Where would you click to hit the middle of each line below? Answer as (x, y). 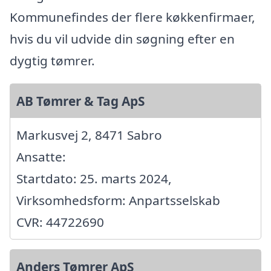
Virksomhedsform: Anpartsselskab (118, 200)
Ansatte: (41, 156)
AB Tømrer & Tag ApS (80, 101)
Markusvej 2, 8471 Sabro (89, 135)
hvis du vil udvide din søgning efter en (122, 38)
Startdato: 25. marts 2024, (94, 178)
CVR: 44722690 (60, 222)
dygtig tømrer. (52, 60)
